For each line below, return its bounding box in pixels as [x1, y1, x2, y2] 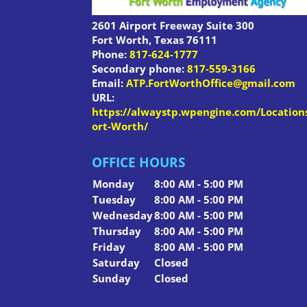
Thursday [93, 224, 142, 238]
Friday [93, 240, 126, 254]
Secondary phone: [92, 61, 188, 75]
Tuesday [93, 193, 136, 207]
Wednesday [93, 208, 153, 223]
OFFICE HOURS [92, 153, 186, 172]
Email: [92, 75, 127, 90]
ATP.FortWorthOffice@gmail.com [126, 75, 296, 90]
